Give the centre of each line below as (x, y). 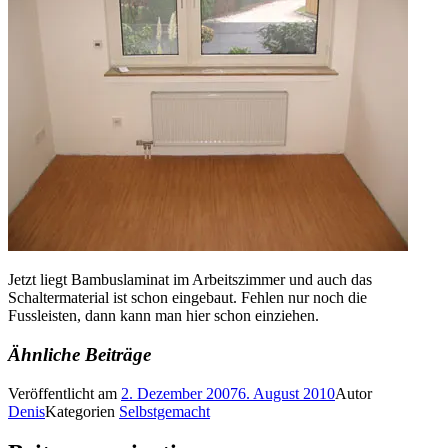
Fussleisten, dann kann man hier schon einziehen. (163, 316)
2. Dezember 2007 (179, 393)
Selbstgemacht (164, 411)
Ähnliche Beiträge (79, 354)
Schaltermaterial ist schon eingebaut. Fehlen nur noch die (187, 298)
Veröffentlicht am (64, 393)
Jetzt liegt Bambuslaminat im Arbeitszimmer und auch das (190, 280)
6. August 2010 (286, 393)
